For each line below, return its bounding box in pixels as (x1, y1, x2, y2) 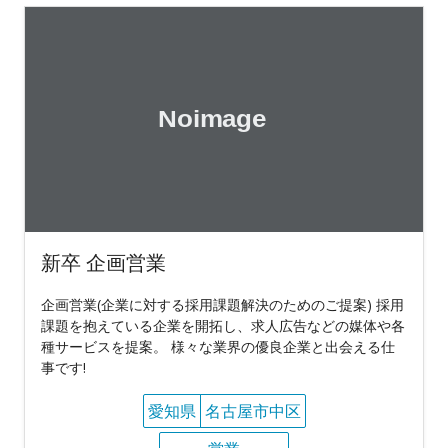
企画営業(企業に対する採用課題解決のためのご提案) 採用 (41, 294, 404, 314)
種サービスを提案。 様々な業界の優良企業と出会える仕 (41, 336, 395, 356)
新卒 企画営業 (41, 248, 166, 276)
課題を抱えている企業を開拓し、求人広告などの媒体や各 (41, 315, 405, 335)
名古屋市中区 (204, 399, 301, 422)
